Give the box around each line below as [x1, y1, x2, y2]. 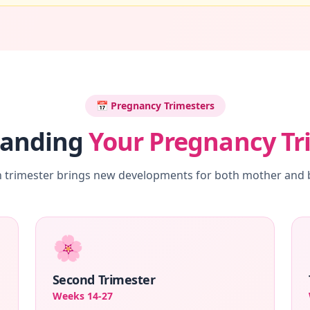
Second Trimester [52, 271, 156, 288]
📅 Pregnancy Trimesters [95, 99, 215, 112]
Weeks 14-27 [52, 289, 113, 302]
